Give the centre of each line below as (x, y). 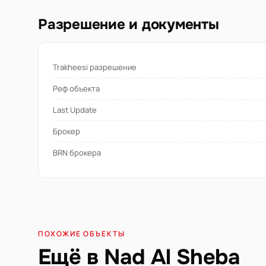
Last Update (75, 110)
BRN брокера (77, 153)
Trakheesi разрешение (95, 67)
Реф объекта (76, 89)
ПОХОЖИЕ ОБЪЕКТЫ (82, 234)
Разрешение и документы (129, 25)
